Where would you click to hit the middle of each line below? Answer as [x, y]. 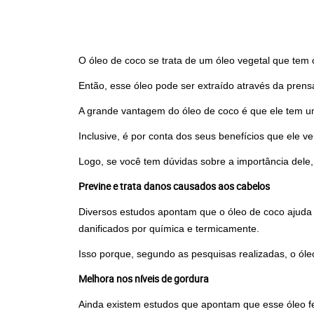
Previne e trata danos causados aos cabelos [174, 186]
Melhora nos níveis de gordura [144, 279]
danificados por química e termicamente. [169, 228]
